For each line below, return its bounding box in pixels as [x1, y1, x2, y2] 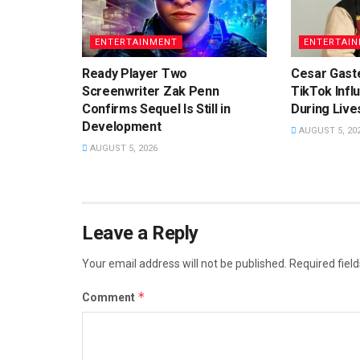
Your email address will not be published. [82, 257, 287, 270]
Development [82, 119, 162, 134]
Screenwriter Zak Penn [82, 84, 219, 99]
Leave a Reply [82, 222, 198, 244]
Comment [82, 291, 137, 304]
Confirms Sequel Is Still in [82, 101, 231, 117]
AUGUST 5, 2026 [88, 143, 157, 153]
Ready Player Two [82, 66, 187, 81]
